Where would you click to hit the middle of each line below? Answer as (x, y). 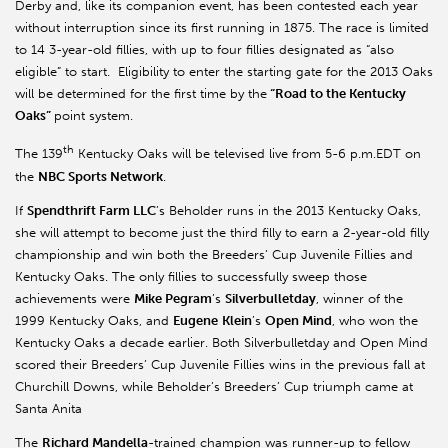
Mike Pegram (173, 298)
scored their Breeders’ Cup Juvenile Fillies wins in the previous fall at (220, 364)
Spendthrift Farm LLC (91, 210)
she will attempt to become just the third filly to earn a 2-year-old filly (222, 232)
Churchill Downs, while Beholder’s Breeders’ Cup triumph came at (214, 386)
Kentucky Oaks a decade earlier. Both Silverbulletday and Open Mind (221, 342)
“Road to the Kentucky (336, 94)
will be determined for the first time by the (141, 94)
